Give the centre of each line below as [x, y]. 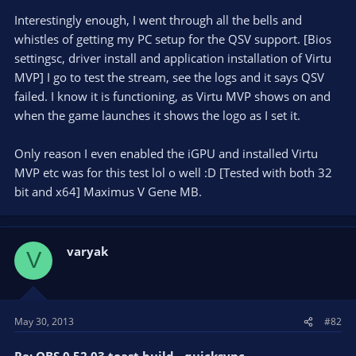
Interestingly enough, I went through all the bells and [158, 19]
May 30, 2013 [44, 321]
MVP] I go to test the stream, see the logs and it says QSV [169, 77]
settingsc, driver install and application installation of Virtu [173, 58]
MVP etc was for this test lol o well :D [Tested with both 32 [173, 172]
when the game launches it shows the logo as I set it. [157, 115]
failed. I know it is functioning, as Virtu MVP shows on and [172, 96]
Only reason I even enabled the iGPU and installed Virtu [166, 153]
